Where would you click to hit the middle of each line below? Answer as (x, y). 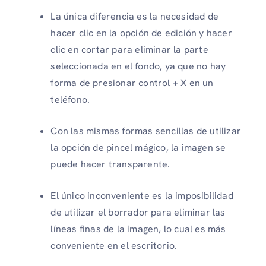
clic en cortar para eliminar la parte (129, 50)
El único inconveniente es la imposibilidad (142, 196)
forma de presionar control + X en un (132, 83)
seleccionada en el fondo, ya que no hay (138, 66)
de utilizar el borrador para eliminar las (138, 213)
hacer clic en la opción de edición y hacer (141, 33)
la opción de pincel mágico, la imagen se (138, 148)
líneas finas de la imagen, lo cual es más (138, 229)
